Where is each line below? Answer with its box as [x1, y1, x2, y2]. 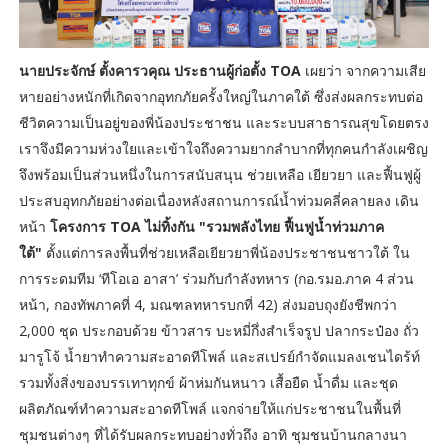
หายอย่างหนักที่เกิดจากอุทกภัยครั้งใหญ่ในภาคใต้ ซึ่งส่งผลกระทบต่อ [18, 87, 423, 107]
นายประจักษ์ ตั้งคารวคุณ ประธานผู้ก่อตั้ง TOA [18, 61, 305, 81]
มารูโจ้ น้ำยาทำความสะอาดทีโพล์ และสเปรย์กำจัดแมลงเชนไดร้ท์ [18, 347, 420, 367]
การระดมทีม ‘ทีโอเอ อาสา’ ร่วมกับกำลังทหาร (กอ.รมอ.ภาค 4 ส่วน [18, 269, 414, 289]
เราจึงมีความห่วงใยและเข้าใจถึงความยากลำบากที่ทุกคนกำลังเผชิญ [18, 139, 428, 159]
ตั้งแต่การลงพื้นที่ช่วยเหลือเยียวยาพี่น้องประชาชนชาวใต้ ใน [45, 243, 410, 263]
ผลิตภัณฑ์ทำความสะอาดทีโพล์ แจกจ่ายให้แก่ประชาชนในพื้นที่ [18, 399, 401, 419]
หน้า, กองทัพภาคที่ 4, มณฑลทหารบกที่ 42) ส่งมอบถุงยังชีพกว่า [18, 295, 397, 315]
